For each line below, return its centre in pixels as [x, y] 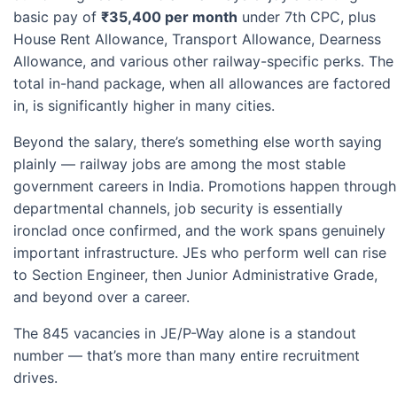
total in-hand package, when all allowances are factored [202, 84]
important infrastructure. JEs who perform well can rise [200, 253]
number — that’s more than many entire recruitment [187, 356]
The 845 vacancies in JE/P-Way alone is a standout [185, 334]
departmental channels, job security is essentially [178, 209]
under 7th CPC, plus [307, 17]
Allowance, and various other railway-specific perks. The [203, 62]
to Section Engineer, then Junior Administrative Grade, [195, 275]
